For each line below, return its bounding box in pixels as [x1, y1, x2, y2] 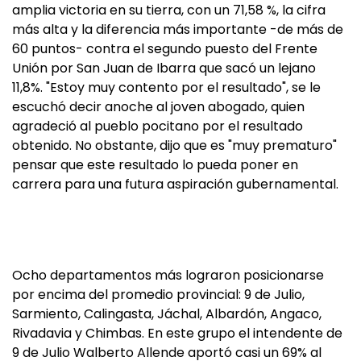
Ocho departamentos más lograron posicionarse [12, 266, 324, 284]
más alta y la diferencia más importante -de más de [12, 20, 343, 39]
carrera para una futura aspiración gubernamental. [12, 175, 338, 193]
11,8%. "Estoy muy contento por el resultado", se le [12, 78, 321, 97]
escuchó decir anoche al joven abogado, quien [12, 98, 305, 116]
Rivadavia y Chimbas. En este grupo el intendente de [12, 324, 342, 342]
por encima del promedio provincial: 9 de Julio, [12, 285, 305, 304]
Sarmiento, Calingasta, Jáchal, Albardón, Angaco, [12, 305, 322, 323]
